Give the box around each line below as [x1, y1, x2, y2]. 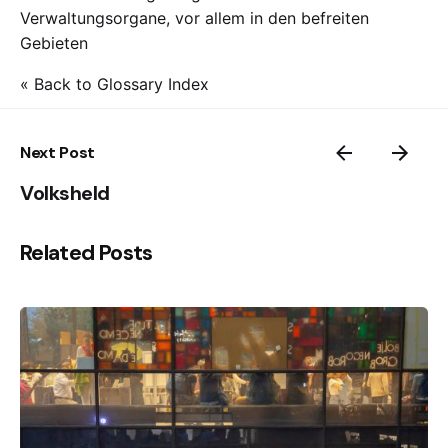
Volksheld [20, 180, 110, 207]
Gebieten [20, 33, 88, 54]
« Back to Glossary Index [20, 74, 209, 95]
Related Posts [20, 239, 153, 268]
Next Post [20, 142, 96, 164]
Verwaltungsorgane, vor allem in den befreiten [20, 8, 369, 29]
